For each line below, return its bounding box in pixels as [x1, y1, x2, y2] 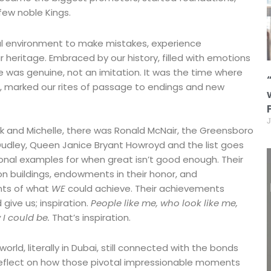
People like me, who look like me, [91, 196, 238, 209]
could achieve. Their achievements [68, 181, 224, 195]
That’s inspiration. [50, 211, 131, 224]
